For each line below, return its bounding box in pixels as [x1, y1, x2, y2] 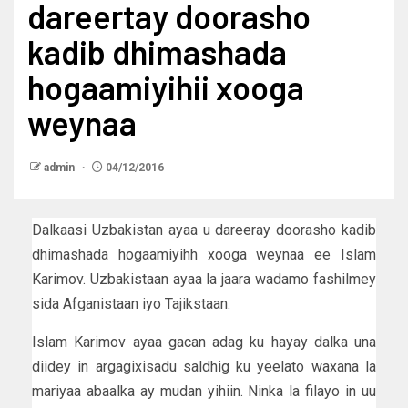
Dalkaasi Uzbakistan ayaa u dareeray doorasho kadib [32, 221, 376, 240]
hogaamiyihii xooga [27, 67, 304, 107]
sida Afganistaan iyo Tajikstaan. [32, 295, 230, 313]
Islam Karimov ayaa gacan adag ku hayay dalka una [32, 333, 376, 352]
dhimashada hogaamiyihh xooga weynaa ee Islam [32, 246, 376, 264]
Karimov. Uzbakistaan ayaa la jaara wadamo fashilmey [32, 270, 376, 289]
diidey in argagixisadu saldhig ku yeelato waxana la [32, 358, 376, 376]
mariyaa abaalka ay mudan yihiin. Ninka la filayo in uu [32, 382, 376, 401]
